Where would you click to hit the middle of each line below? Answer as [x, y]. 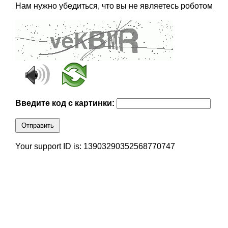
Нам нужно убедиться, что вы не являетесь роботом [114, 6]
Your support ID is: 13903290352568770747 [95, 147]
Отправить [37, 126]
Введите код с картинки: [66, 103]
